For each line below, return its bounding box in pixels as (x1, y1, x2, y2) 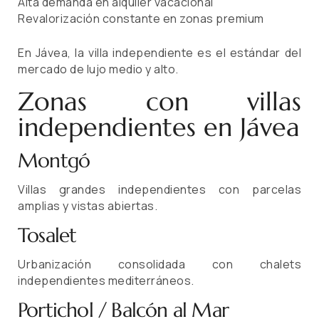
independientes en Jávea (18, 111, 300, 144)
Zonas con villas (18, 85, 301, 118)
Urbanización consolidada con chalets (18, 256, 301, 273)
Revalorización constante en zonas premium (18, 11, 264, 27)
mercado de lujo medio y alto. (18, 61, 179, 78)
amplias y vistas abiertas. (18, 198, 157, 214)
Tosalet (18, 223, 77, 249)
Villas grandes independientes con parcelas (18, 182, 301, 198)
